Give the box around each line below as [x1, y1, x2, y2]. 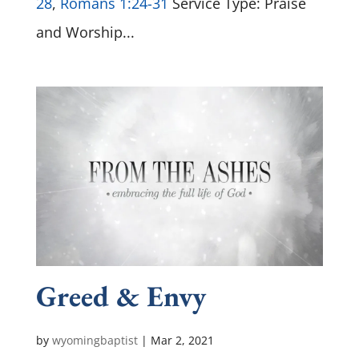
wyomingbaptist [51, 332, 138, 348]
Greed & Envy [35, 276, 206, 315]
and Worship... [35, 22, 135, 42]
